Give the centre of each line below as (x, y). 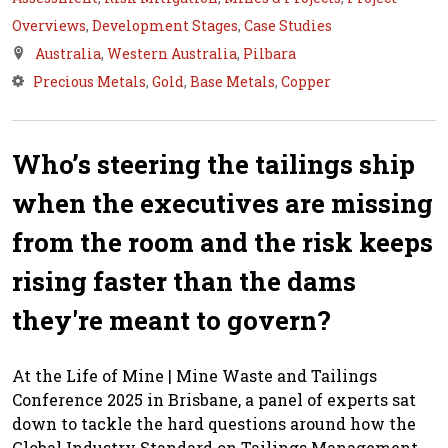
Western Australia (172, 54)
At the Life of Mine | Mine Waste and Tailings (194, 376)
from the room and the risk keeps (222, 242)
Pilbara (269, 54)
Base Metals (232, 82)
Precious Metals (89, 82)
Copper (306, 82)
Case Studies (288, 26)
